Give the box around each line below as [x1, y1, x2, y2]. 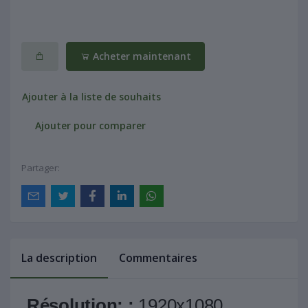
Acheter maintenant [89, 49, 191, 63]
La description [21, 250, 97, 266]
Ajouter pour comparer [35, 118, 146, 132]
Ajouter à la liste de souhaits [22, 89, 161, 103]
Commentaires [119, 250, 197, 266]
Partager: [21, 162, 60, 175]
